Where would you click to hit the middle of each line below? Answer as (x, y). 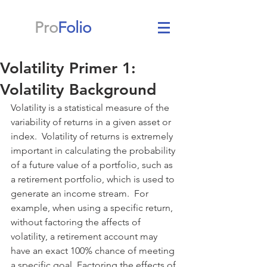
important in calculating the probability (94, 150)
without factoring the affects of (77, 222)
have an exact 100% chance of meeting (94, 251)
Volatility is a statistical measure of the (91, 108)
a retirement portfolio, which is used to (94, 179)
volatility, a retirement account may (85, 236)
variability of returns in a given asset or (92, 122)
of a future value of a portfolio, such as (93, 165)
